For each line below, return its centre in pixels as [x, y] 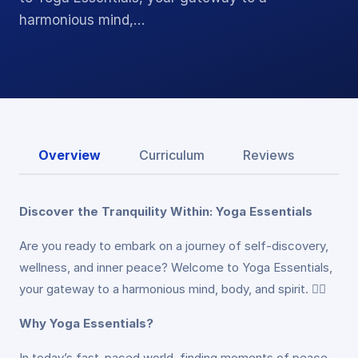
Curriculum [172, 155]
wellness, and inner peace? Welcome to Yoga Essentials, [176, 267]
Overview [70, 155]
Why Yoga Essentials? [86, 323]
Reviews [268, 155]
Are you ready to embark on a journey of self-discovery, [174, 246]
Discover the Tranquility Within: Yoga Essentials [166, 211]
